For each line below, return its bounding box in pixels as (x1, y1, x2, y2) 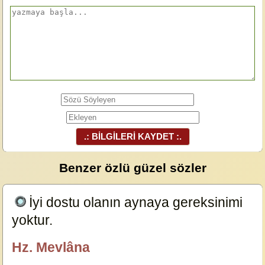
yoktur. (12, 212, 57, 228)
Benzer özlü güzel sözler (59, 161, 206, 174)
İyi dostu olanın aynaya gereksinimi (29, 195, 243, 210)
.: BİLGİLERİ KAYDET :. (79, 131, 186, 141)
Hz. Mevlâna (12, 240, 91, 255)
